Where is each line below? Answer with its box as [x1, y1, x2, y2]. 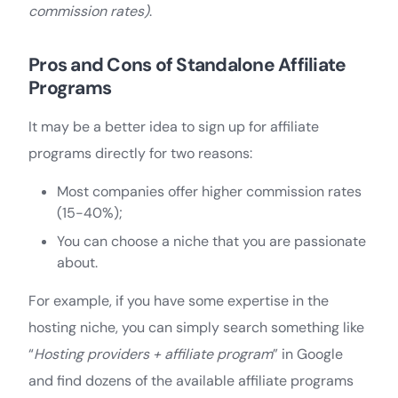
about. [57, 252, 98, 272]
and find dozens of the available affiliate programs [28, 370, 354, 390]
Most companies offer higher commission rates [57, 181, 362, 201]
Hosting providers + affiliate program [34, 344, 273, 363]
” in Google [273, 344, 343, 363]
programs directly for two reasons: [28, 143, 252, 163]
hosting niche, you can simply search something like [28, 317, 364, 337]
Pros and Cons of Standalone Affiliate [28, 52, 346, 77]
